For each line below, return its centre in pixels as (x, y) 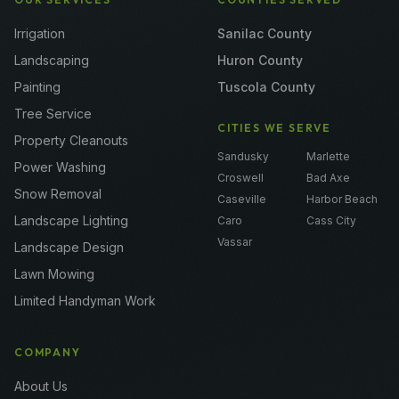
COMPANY (48, 352)
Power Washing (60, 167)
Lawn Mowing (54, 273)
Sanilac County (265, 33)
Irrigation (40, 33)
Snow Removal (58, 193)
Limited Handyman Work (85, 300)
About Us (41, 386)
